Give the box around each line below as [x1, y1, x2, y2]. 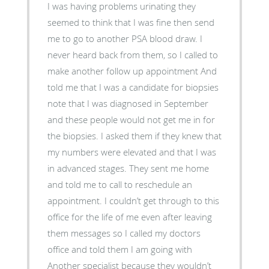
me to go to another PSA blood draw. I [47, 32, 202, 44]
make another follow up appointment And [47, 64, 217, 77]
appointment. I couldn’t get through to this [47, 194, 219, 207]
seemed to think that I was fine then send [47, 16, 214, 28]
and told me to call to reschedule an [47, 178, 192, 190]
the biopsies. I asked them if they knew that [47, 129, 222, 142]
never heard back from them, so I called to [47, 48, 218, 61]
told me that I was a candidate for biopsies [47, 80, 219, 93]
